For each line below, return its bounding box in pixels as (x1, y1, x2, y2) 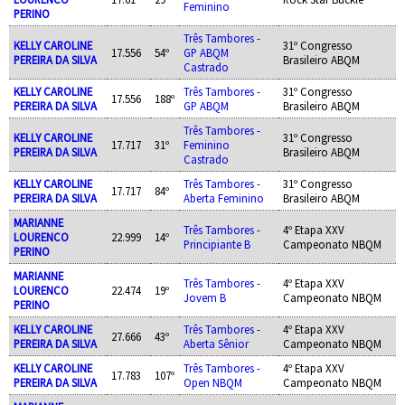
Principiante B (183, 236, 250, 251)
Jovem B (183, 289, 226, 305)
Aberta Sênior (183, 335, 249, 351)
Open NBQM (183, 374, 242, 390)
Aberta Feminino (183, 190, 264, 205)
